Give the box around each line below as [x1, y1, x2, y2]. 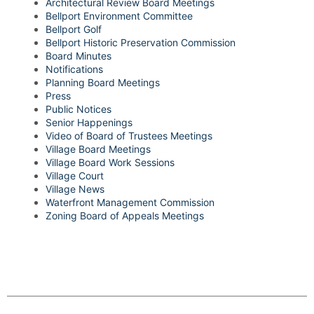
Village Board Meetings [46, 143, 151, 156]
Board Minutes [46, 50, 111, 62]
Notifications [46, 63, 103, 76]
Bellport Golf [46, 23, 102, 36]
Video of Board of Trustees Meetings [46, 130, 212, 142]
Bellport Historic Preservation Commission [46, 36, 235, 49]
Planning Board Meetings [46, 76, 160, 89]
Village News [46, 183, 104, 196]
